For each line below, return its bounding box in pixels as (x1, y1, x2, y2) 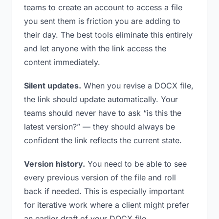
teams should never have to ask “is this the (24, 108, 181, 118)
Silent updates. (24, 81, 81, 90)
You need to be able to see (85, 159, 187, 169)
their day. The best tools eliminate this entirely (24, 30, 193, 40)
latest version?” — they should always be (24, 122, 175, 131)
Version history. (24, 159, 85, 169)
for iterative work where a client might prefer (24, 200, 189, 210)
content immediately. (24, 57, 100, 67)
